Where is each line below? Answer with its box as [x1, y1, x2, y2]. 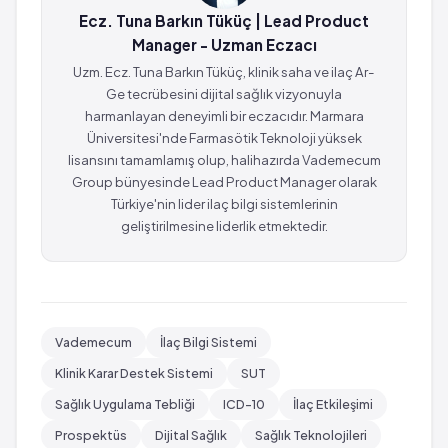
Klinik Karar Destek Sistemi [55, 364, 213, 381]
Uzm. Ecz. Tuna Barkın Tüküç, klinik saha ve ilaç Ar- [73, 62, 375, 80]
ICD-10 [223, 395, 265, 412]
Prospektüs [55, 426, 127, 443]
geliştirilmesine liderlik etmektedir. [120, 216, 328, 234]
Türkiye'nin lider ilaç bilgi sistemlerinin [110, 194, 338, 212]
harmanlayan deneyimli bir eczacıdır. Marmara [84, 106, 364, 124]
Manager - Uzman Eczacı [131, 34, 317, 54]
